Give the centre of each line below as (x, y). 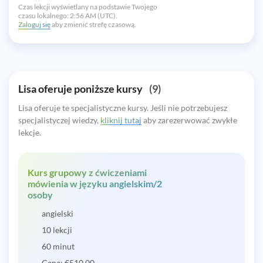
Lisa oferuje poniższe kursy (81, 88)
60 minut (58, 246)
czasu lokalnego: (43, 15)
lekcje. (30, 132)
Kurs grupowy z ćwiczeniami (87, 172)
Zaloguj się (34, 24)
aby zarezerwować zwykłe (189, 120)
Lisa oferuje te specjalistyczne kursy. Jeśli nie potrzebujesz (123, 107)
